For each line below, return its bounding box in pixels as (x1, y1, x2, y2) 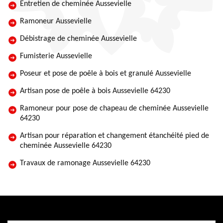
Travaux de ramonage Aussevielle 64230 (20, 159, 150, 167)
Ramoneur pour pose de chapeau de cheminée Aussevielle (20, 105, 209, 112)
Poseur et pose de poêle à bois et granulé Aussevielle (20, 70, 191, 78)
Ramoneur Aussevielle (20, 17, 92, 25)
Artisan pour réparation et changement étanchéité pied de (20, 132, 209, 140)
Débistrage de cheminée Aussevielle (20, 35, 137, 43)
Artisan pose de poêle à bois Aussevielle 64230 (20, 87, 170, 95)
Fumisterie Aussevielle (20, 52, 92, 60)
